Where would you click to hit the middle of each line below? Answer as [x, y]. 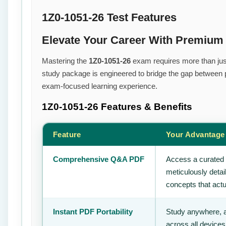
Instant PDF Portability [93, 211]
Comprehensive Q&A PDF [99, 159]
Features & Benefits [147, 107]
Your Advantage [195, 134]
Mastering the [65, 61]
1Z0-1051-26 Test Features [109, 18]
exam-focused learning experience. [100, 86]
